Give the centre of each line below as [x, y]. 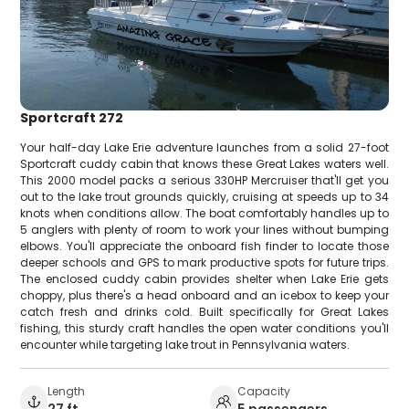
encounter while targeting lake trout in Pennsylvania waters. [185, 344]
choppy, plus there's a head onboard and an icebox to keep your [204, 295]
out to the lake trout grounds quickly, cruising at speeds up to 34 [204, 196]
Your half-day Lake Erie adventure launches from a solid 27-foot [204, 147]
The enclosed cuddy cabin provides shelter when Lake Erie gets [204, 278]
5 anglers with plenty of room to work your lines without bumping [204, 229]
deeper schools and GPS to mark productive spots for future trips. [204, 262]
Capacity [264, 391]
